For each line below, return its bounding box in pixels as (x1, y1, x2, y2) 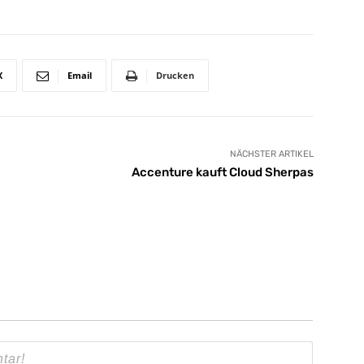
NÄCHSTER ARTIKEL (229, 149, 314, 160)
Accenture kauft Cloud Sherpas (131, 165, 314, 180)
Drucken (156, 69, 194, 82)
